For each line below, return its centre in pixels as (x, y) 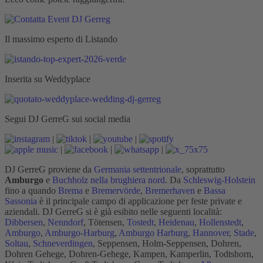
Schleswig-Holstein (219, 180)
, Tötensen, (105, 222)
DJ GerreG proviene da (49, 169)
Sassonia (21, 201)
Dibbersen (24, 222)
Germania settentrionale (138, 169)
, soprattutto (203, 169)
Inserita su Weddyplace (48, 79)
